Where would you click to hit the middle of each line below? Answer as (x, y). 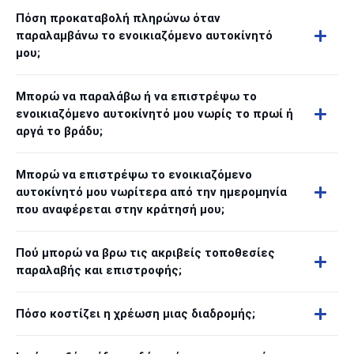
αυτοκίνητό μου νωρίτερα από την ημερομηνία (151, 192)
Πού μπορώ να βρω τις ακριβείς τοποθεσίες (145, 253)
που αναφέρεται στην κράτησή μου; (120, 209)
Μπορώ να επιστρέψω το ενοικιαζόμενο (134, 175)
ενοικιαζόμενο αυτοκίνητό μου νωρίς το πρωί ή (154, 114)
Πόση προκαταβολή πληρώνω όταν (118, 18)
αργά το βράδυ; (59, 131)
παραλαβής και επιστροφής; (99, 270)
